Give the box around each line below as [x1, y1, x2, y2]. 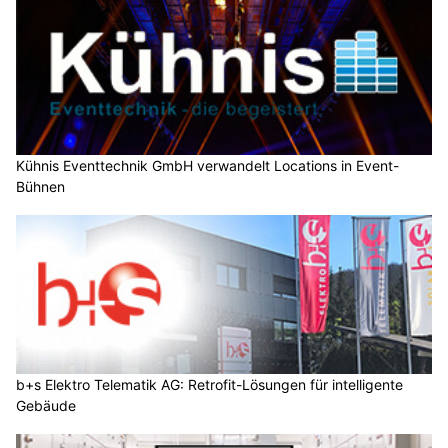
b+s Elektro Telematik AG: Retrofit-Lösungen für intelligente [16, 376, 403, 394]
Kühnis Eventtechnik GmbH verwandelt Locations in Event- [16, 156, 399, 174]
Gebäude [16, 397, 76, 415]
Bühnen [16, 177, 65, 195]
